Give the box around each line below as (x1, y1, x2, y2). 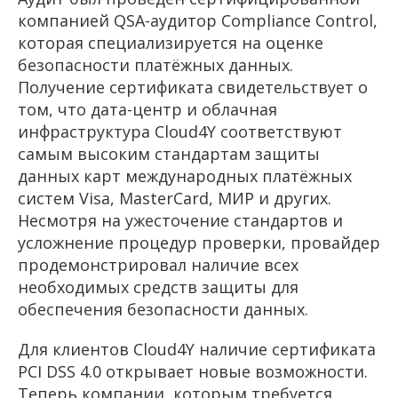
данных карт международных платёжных (18, 165, 352, 187)
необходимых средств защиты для (18, 276, 298, 298)
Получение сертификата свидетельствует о (18, 76, 368, 99)
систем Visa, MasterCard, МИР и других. (18, 187, 331, 210)
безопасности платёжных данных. (18, 54, 293, 76)
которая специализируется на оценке (18, 32, 323, 54)
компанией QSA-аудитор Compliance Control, (18, 10, 378, 32)
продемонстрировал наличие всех (18, 254, 298, 276)
